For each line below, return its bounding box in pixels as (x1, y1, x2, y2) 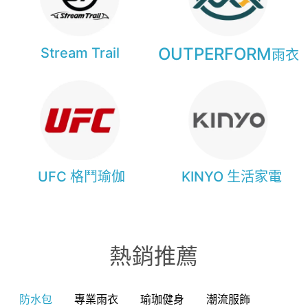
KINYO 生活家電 (181, 168, 282, 186)
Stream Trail (40, 45, 120, 62)
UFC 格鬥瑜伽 (38, 168, 125, 186)
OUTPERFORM (157, 44, 272, 65)
